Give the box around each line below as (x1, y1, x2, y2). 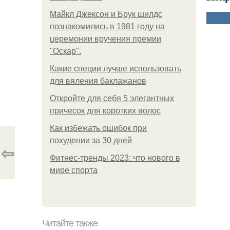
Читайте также (42, 218, 98, 228)
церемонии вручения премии (50, 34, 161, 43)
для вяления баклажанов (50, 76, 146, 85)
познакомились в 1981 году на (50, 22, 165, 31)
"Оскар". (50, 47, 81, 55)
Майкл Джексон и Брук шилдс (50, 10, 162, 18)
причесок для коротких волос (50, 106, 161, 115)
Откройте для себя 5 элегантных (50, 94, 174, 103)
